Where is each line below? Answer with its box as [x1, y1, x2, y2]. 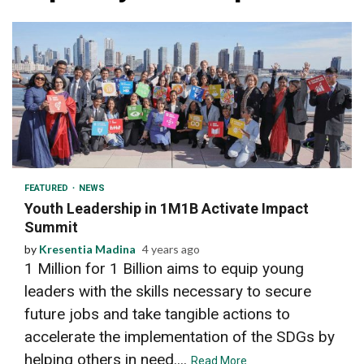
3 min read [32, 138, 85, 150]
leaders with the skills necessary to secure [24, 281, 311, 301]
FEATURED [24, 182, 71, 193]
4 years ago [142, 241, 200, 256]
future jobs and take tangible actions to [24, 304, 290, 323]
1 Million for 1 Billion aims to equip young [24, 258, 304, 278]
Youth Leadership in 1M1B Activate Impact [24, 199, 309, 217]
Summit [24, 218, 78, 236]
